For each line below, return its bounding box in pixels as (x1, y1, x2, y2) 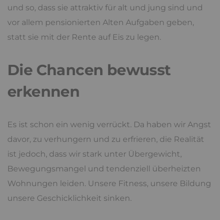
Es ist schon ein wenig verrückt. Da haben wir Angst (7, 120, 211, 130)
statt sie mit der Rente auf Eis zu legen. (7, 32, 161, 42)
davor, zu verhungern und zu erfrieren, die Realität (7, 135, 204, 144)
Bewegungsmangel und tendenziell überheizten (7, 164, 201, 174)
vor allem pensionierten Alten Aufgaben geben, (7, 18, 194, 27)
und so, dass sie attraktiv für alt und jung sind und (7, 3, 203, 13)
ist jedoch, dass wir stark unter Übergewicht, (7, 149, 182, 159)
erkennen (7, 82, 80, 101)
